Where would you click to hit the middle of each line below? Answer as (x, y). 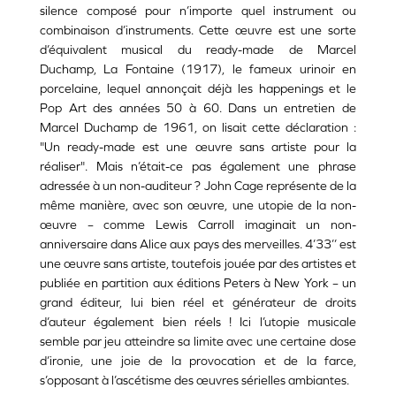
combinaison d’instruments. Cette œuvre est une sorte (198, 30)
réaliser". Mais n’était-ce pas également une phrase (198, 167)
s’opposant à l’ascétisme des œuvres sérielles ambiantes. (194, 381)
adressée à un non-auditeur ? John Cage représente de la (198, 186)
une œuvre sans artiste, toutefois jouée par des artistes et (198, 264)
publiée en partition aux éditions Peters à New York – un (198, 283)
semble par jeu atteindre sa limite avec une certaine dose (198, 342)
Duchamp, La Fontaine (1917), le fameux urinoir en (198, 69)
